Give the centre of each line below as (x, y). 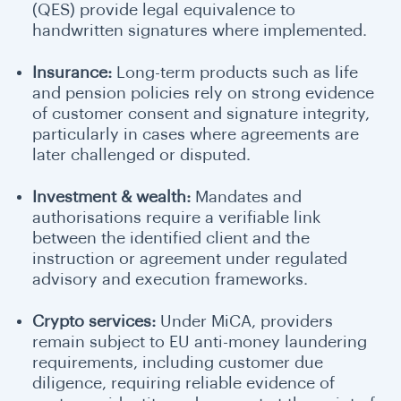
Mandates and (246, 196)
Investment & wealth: (111, 196)
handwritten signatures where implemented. (200, 30)
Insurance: (74, 72)
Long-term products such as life (237, 72)
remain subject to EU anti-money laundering (200, 341)
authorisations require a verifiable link (176, 217)
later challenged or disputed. (141, 154)
